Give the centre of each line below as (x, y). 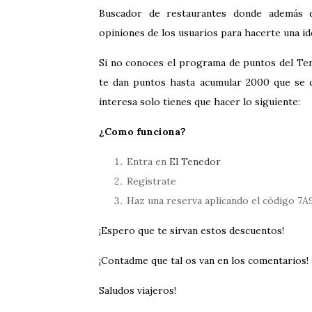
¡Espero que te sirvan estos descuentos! (192, 231)
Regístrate (151, 181)
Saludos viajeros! (138, 290)
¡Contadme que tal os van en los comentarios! (204, 260)
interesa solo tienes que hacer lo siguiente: (200, 102)
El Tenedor (195, 162)
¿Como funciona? (142, 132)
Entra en (148, 162)
